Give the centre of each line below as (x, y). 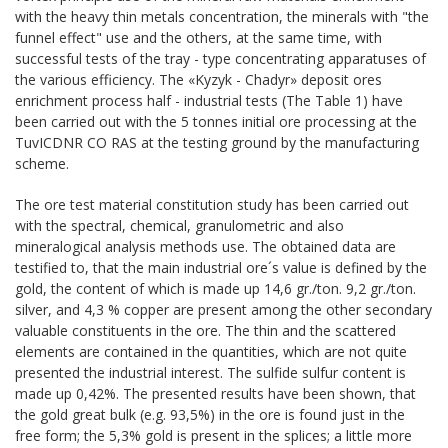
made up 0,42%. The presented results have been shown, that (215, 393)
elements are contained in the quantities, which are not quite (211, 351)
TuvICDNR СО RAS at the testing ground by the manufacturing (217, 142)
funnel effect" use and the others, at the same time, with (198, 37)
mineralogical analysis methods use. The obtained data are (205, 246)
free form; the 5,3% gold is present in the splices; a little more (213, 435)
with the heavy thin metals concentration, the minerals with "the (222, 16)
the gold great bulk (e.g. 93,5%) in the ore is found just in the (210, 414)
